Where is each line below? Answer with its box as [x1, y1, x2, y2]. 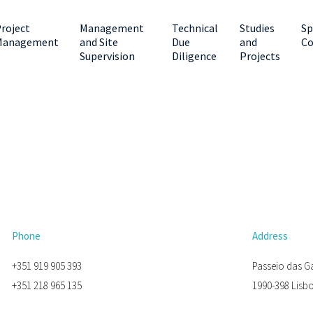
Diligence [172, 49, 217, 63]
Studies [240, 21, 275, 35]
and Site [80, 35, 118, 49]
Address [252, 229, 288, 242]
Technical [172, 21, 219, 35]
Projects [240, 49, 280, 63]
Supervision [80, 49, 135, 63]
